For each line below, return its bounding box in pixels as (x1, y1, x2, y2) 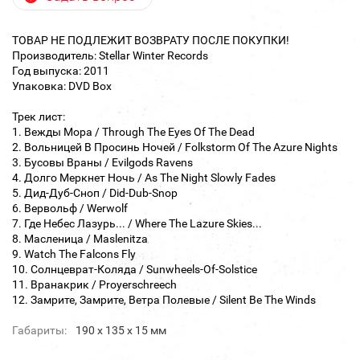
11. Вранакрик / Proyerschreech (12, 278, 177, 292)
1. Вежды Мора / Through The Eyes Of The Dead (12, 125, 255, 139)
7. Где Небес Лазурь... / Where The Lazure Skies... (12, 217, 262, 231)
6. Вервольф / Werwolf (12, 202, 128, 215)
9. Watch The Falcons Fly (12, 247, 136, 261)
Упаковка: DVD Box (12, 80, 112, 93)
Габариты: (12, 324, 67, 337)
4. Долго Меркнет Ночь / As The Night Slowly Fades (12, 171, 276, 185)
